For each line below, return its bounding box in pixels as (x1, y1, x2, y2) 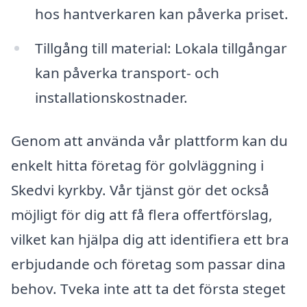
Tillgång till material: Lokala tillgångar (34, 38, 287, 58)
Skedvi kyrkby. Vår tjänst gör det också (11, 180, 269, 200)
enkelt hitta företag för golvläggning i (11, 156, 264, 175)
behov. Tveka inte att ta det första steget (11, 279, 286, 299)
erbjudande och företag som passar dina (11, 254, 286, 274)
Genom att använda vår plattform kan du (11, 131, 288, 151)
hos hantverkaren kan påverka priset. (34, 3, 288, 23)
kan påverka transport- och (34, 62, 219, 82)
